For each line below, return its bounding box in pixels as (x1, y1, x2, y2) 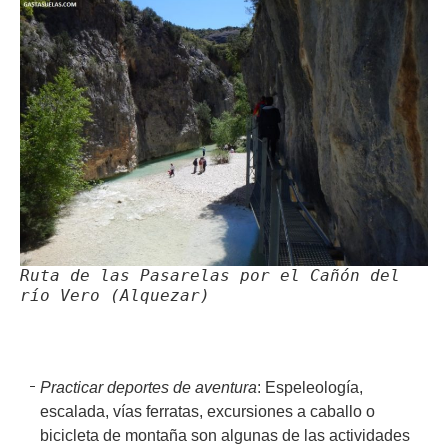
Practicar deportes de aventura (40, 379, 257, 397)
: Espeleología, (257, 379, 363, 397)
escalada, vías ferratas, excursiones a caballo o (40, 403, 375, 421)
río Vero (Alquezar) (20, 286, 210, 306)
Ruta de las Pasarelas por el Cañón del (20, 266, 400, 286)
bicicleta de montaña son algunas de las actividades (40, 427, 410, 445)
